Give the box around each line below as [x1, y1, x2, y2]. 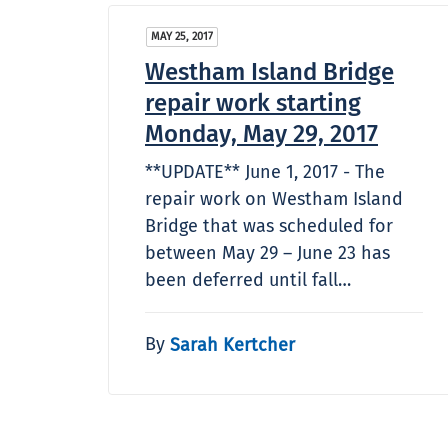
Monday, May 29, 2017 [145, 119, 378, 148]
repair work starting [145, 88, 361, 117]
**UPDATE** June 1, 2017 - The [145, 160, 385, 183]
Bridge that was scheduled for [145, 214, 393, 237]
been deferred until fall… [145, 268, 351, 291]
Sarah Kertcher [170, 333, 295, 356]
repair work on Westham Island [145, 187, 403, 210]
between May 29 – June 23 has [145, 241, 390, 264]
